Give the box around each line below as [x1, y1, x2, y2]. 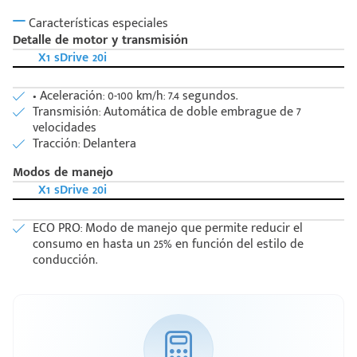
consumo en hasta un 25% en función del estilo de [33, 233, 304, 256]
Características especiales [25, 12, 168, 34]
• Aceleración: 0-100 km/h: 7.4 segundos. [33, 85, 237, 108]
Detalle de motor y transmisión [13, 29, 188, 52]
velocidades [33, 117, 96, 139]
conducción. [33, 249, 97, 272]
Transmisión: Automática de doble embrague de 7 [33, 101, 301, 124]
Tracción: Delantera [33, 133, 136, 155]
